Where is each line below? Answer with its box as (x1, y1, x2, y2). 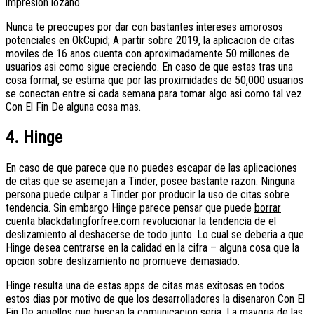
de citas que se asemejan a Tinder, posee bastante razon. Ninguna (6, 175, 295, 189)
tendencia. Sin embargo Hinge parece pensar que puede (6, 201, 254, 215)
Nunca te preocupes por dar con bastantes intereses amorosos (6, 20, 283, 34)
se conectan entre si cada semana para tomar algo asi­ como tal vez (6, 87, 302, 101)
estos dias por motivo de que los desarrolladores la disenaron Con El (6, 292, 305, 306)
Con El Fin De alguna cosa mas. (6, 100, 141, 114)
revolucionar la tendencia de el (140, 214, 276, 228)
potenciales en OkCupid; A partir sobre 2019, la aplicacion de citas (6, 34, 294, 48)
